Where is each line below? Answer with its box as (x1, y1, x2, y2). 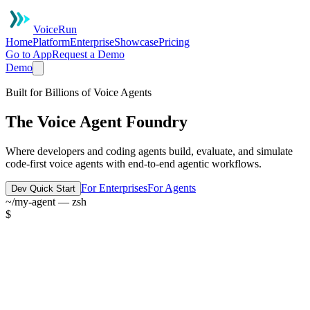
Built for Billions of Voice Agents (6, 86, 152, 98)
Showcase (114, 36, 158, 48)
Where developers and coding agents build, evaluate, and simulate (6, 145, 293, 157)
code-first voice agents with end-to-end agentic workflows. (6, 157, 262, 170)
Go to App (6, 48, 52, 60)
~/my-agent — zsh (6, 195, 86, 208)
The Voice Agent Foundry (6, 112, 188, 131)
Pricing (158, 36, 190, 48)
